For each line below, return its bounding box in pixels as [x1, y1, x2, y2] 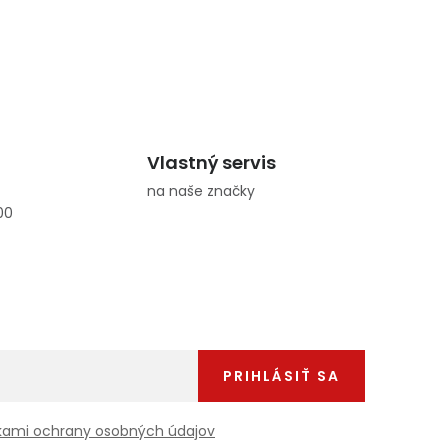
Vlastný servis [146, 150, 276, 176]
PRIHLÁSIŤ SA [223, 366, 340, 387]
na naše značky [146, 181, 255, 202]
